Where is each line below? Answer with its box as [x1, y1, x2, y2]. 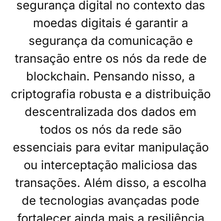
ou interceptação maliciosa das [24, 157, 197, 172]
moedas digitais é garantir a [33, 15, 188, 30]
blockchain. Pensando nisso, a [26, 69, 195, 83]
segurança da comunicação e [28, 33, 193, 48]
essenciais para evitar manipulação [12, 140, 209, 154]
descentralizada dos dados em [25, 104, 196, 119]
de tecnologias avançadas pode [22, 193, 199, 208]
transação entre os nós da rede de [14, 51, 207, 66]
